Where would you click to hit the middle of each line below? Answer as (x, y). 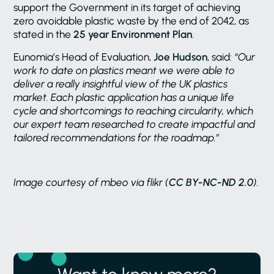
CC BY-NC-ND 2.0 (211, 182)
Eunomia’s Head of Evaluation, (84, 57)
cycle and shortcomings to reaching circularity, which (134, 110)
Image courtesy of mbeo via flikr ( (91, 182)
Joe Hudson (181, 57)
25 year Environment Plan (133, 35)
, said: (221, 57)
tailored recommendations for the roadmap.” (117, 137)
